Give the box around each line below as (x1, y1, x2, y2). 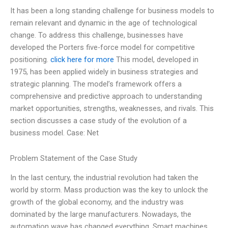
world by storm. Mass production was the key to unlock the (10, 185, 208, 195)
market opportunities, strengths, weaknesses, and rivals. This (10, 104, 214, 113)
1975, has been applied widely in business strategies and (10, 67, 198, 77)
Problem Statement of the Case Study (10, 154, 137, 163)
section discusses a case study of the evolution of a (10, 116, 187, 126)
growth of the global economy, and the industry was (10, 197, 184, 207)
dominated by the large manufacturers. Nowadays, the (10, 210, 191, 219)
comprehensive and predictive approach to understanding (10, 92, 202, 101)
